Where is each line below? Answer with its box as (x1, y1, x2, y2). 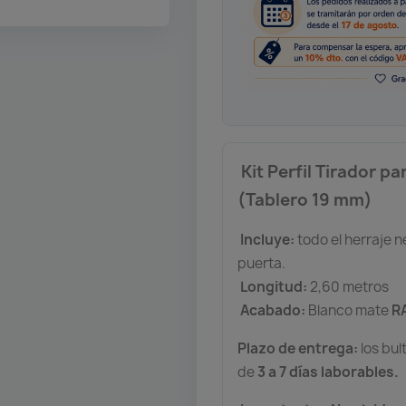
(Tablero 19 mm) (237, 188, 373, 211)
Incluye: (240, 229, 295, 249)
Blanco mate (305, 300, 392, 320)
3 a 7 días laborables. (257, 362, 400, 382)
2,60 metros (307, 276, 390, 296)
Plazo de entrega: (237, 338, 359, 358)
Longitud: (240, 276, 308, 296)
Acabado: (240, 300, 306, 320)
